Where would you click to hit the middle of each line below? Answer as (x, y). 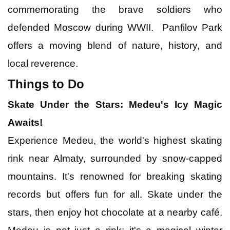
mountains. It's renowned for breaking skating (115, 176)
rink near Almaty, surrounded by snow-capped (115, 158)
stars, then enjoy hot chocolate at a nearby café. (115, 212)
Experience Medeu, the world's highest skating (115, 140)
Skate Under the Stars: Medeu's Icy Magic (115, 104)
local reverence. (43, 63)
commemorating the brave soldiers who (115, 9)
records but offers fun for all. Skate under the (115, 194)
